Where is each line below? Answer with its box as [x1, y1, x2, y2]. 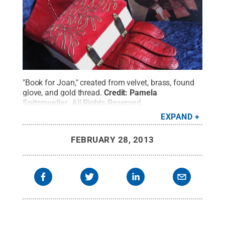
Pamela [130, 87, 157, 97]
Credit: [103, 87, 130, 97]
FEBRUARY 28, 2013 [71, 134, 154, 145]
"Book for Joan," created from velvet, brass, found [22, 77, 194, 87]
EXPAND [161, 111, 193, 122]
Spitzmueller [22, 97, 67, 107]
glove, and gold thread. [22, 87, 102, 97]
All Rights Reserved [71, 97, 142, 107]
